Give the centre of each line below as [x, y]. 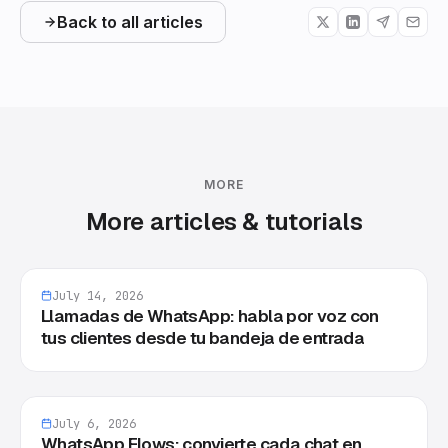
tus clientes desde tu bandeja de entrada [203, 337]
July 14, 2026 [97, 295]
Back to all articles [130, 21]
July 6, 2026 [94, 423]
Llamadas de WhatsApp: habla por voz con [210, 315]
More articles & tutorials [224, 221]
